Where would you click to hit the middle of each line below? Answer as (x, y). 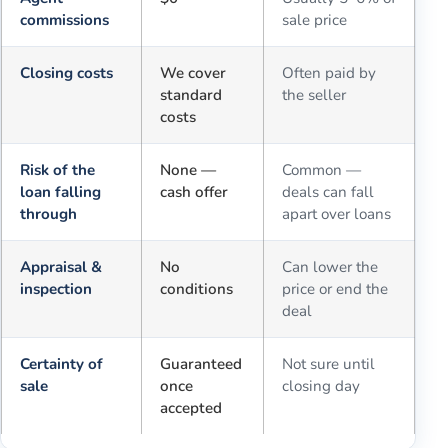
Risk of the (57, 170)
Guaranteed (200, 364)
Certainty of (61, 364)
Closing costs (66, 73)
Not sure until (328, 364)
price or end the (334, 289)
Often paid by (328, 73)
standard (190, 95)
